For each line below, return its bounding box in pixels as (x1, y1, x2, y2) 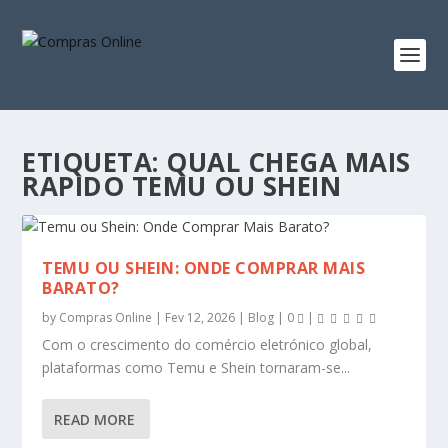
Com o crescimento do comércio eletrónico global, (42, 335, 373, 354)
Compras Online (59, 309, 153, 326)
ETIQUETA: (22, 144, 167, 180)
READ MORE (54, 409, 136, 429)
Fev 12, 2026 (165, 309, 236, 326)
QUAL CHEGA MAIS (166, 144, 411, 180)
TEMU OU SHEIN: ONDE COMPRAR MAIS (42, 257, 366, 279)
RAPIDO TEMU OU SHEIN (22, 168, 342, 204)
